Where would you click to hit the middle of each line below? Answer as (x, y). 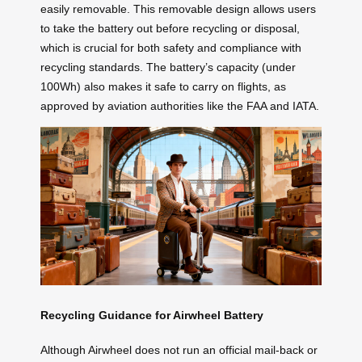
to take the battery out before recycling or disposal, (170, 28)
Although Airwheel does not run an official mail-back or (179, 350)
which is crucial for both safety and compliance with (171, 47)
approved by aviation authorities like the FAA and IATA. (180, 105)
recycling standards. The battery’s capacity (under (168, 67)
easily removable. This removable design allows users (178, 8)
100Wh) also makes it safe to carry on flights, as (163, 86)
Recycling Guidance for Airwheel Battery (152, 316)
